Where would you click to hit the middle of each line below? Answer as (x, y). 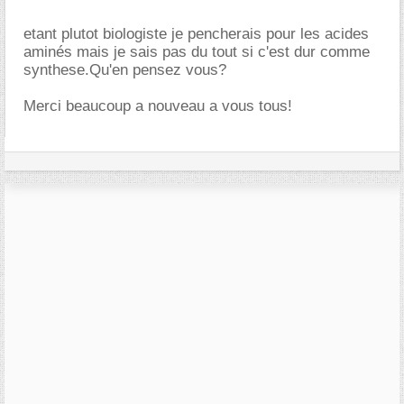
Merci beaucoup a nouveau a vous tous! (158, 106)
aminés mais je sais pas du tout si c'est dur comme (197, 51)
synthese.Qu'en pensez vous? (125, 69)
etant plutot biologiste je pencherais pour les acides (196, 33)
